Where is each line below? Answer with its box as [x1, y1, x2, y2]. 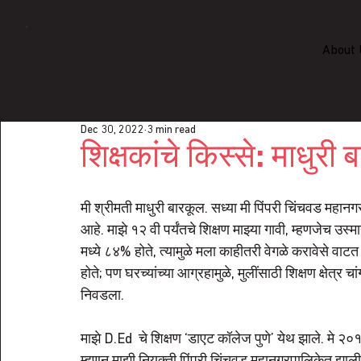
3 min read [147, 123, 196, 136]
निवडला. [81, 288, 124, 304]
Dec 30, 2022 [81, 123, 144, 136]
